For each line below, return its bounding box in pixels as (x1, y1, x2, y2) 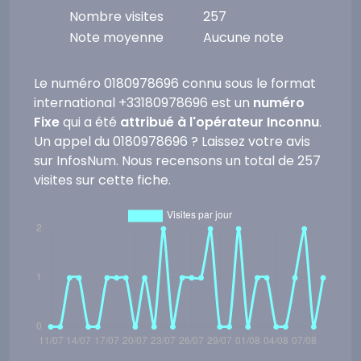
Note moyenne (68, 28, 164, 47)
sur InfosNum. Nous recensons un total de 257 (34, 151, 321, 170)
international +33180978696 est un (34, 93, 253, 112)
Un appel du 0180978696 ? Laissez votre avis (34, 132, 310, 151)
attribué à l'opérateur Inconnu (120, 113, 319, 131)
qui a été (60, 113, 120, 131)
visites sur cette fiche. (34, 171, 171, 189)
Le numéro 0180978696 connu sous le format (34, 74, 316, 93)
